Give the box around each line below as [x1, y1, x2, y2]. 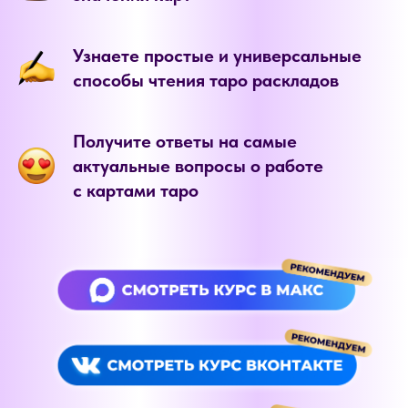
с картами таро [73, 179, 199, 201]
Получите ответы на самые [73, 130, 297, 152]
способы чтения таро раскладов [73, 69, 339, 91]
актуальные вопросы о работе [73, 155, 323, 177]
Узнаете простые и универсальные [73, 45, 362, 66]
